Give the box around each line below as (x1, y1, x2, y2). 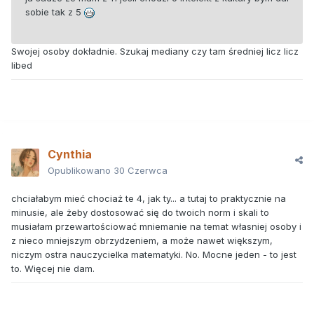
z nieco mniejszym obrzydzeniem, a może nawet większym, (11, 235, 273, 247)
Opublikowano (48, 165, 114, 177)
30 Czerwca (114, 165, 168, 177)
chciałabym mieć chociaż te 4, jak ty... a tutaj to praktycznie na (11, 193, 286, 205)
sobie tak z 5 (25, 6, 84, 18)
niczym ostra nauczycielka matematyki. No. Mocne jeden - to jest (11, 249, 296, 261)
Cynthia (48, 147, 92, 162)
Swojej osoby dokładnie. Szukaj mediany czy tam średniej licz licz (11, 46, 299, 57)
